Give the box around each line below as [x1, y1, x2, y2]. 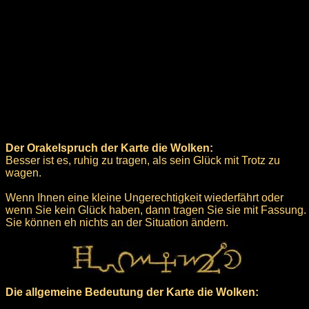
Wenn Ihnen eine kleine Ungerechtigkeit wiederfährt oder [6, 191, 283, 203]
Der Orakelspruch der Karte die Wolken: [6, 141, 213, 154]
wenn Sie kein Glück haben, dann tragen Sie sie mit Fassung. [6, 203, 306, 216]
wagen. [6, 166, 41, 179]
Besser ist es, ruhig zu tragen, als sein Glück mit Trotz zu [6, 154, 280, 166]
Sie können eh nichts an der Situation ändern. [6, 216, 228, 228]
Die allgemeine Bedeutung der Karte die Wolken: [6, 286, 259, 298]
